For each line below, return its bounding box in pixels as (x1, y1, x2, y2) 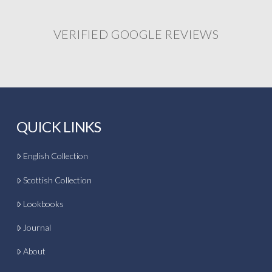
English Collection (23, 151, 89, 161)
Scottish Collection (23, 174, 92, 185)
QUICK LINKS (16, 118, 101, 136)
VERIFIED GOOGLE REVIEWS (53, 26, 219, 41)
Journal (23, 222, 52, 233)
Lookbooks (23, 198, 64, 209)
